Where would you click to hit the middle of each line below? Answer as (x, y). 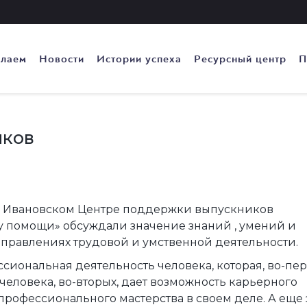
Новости (62, 59)
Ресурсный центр (240, 59)
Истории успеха (139, 59)
